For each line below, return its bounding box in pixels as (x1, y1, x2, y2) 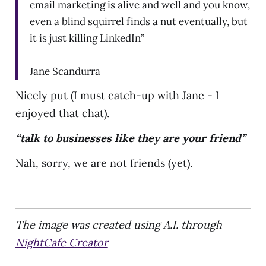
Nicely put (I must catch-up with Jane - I (15, 88, 219, 102)
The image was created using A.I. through (15, 218, 222, 232)
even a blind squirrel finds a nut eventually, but (29, 14, 248, 28)
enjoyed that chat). (15, 106, 109, 120)
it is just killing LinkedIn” (29, 31, 144, 45)
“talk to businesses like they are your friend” (15, 131, 245, 145)
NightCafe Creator (15, 236, 108, 250)
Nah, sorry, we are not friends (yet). (15, 156, 192, 170)
